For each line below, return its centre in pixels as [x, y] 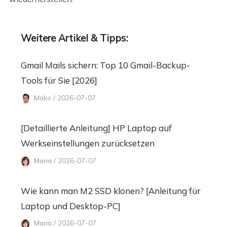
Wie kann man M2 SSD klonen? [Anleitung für [110, 191]
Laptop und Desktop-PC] [70, 206]
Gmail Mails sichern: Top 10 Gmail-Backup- [105, 65]
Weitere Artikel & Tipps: [74, 38]
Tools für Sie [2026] [59, 81]
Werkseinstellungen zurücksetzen [87, 143]
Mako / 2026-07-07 [64, 97]
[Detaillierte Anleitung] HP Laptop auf [96, 128]
